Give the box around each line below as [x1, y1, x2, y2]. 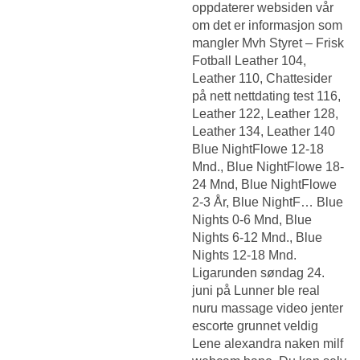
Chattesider [266, 71, 332, 85]
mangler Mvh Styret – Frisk [192, 35, 344, 50]
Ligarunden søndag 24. [192, 265, 325, 280]
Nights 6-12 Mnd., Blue [192, 230, 322, 244]
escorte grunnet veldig [192, 318, 318, 333]
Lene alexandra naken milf [192, 336, 343, 350]
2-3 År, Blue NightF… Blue [192, 194, 343, 209]
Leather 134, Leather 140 [192, 124, 335, 138]
